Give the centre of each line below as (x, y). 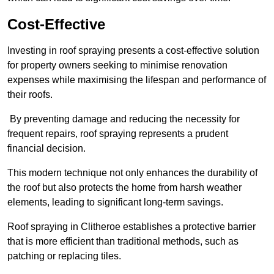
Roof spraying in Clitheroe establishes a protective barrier (131, 227)
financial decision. (46, 149)
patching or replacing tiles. (64, 256)
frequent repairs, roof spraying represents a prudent (118, 134)
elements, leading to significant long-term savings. (115, 202)
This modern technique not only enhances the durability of (132, 173)
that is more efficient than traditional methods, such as (123, 242)
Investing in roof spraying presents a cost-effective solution (133, 51)
